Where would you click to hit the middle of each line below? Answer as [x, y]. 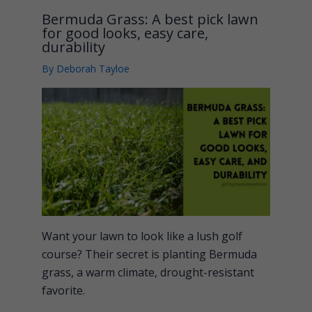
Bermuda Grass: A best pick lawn [150, 19]
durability [73, 47]
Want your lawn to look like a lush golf [142, 236]
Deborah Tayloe [93, 68]
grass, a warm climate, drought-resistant [148, 273]
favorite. [63, 291]
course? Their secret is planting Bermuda [149, 255]
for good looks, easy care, [125, 33]
